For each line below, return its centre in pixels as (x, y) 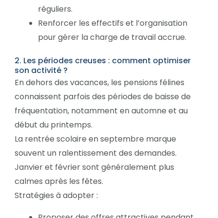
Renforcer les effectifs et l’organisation (113, 23)
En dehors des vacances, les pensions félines (100, 82)
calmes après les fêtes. (59, 181)
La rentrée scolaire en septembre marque (95, 139)
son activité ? (41, 70)
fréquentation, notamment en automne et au (101, 110)
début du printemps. (54, 125)
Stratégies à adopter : (56, 195)
